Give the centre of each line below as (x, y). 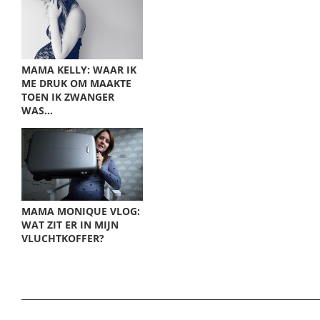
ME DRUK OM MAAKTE (76, 83)
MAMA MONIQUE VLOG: (81, 211)
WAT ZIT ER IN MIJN (70, 225)
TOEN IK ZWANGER (68, 97)
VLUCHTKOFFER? (63, 238)
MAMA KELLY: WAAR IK (79, 70)
